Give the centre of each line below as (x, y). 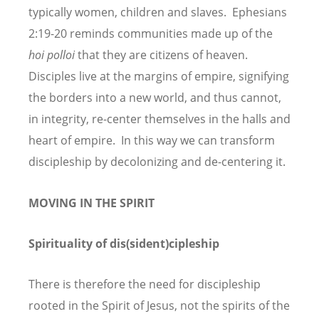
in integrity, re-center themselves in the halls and (159, 119)
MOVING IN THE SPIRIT (91, 203)
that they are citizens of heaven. (163, 55)
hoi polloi (52, 55)
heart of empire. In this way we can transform (152, 141)
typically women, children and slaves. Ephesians (158, 12)
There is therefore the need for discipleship (145, 284)
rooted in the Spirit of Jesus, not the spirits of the (159, 305)
